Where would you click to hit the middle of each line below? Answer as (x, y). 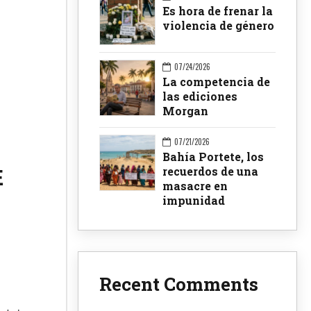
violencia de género (218, 25)
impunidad (194, 201)
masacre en (195, 186)
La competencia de (216, 82)
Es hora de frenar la (218, 10)
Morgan (185, 111)
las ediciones (200, 96)
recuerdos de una (210, 171)
